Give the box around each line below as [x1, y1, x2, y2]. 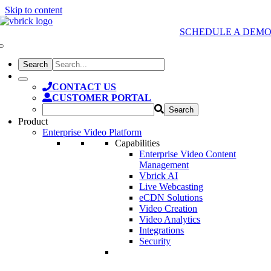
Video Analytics [139, 214, 201, 224]
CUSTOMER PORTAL [52, 93, 152, 103]
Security [139, 236, 171, 246]
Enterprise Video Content [139, 149, 237, 159]
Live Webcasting [139, 181, 204, 192]
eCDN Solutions [139, 192, 203, 203]
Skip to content [5, 5, 62, 15]
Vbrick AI [139, 171, 178, 181]
